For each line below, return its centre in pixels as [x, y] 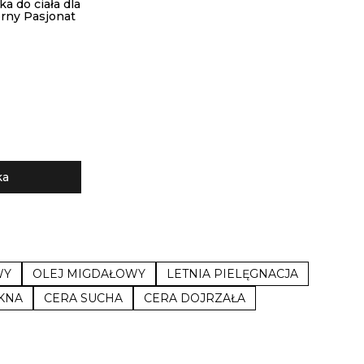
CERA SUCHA [83, 298]
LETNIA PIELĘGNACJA [232, 273]
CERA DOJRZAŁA [195, 298]
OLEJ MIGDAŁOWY [89, 273]
